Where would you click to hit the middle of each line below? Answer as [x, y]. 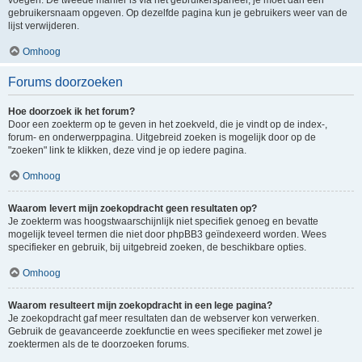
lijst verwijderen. [44, 26]
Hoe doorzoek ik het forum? [72, 112]
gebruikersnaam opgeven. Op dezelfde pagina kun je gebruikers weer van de [178, 13]
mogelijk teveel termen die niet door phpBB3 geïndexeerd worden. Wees [167, 234]
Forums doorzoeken [65, 82]
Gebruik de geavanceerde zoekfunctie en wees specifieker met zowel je [165, 331]
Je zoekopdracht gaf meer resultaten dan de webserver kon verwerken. [164, 318]
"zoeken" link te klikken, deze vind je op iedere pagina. [127, 150]
